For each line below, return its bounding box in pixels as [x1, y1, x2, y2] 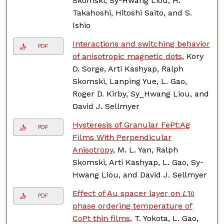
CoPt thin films [72, 213, 130, 223]
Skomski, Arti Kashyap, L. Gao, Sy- [72, 157, 203, 167]
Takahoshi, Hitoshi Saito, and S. [72, 7, 192, 17]
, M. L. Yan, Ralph [112, 144, 178, 154]
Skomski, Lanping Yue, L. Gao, [72, 76, 187, 86]
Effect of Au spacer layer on [72, 188, 182, 198]
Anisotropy [72, 144, 113, 154]
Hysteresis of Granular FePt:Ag [72, 119, 190, 129]
